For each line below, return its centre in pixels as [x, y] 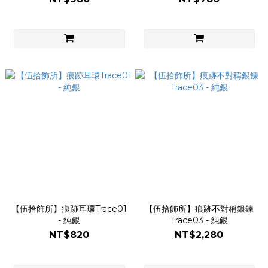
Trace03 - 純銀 [199, 220]
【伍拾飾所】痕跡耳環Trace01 [69, 209]
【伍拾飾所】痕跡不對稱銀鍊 [199, 209]
